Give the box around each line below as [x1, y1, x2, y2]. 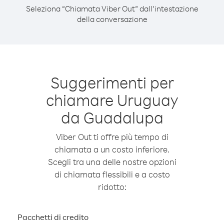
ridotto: [97, 181, 126, 192]
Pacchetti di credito [17, 212, 88, 222]
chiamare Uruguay [46, 89, 178, 110]
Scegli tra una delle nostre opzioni [47, 156, 176, 167]
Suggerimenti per [50, 72, 174, 92]
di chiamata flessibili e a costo [54, 169, 170, 179]
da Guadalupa [60, 107, 163, 127]
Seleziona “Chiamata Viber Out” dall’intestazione [25, 3, 198, 13]
